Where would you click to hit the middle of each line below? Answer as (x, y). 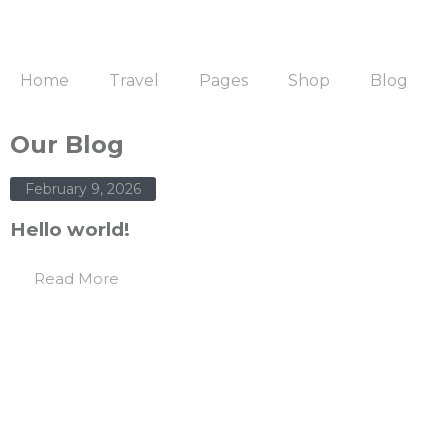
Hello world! (70, 230)
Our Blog (67, 145)
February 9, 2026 (83, 189)
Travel (134, 81)
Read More (76, 279)
